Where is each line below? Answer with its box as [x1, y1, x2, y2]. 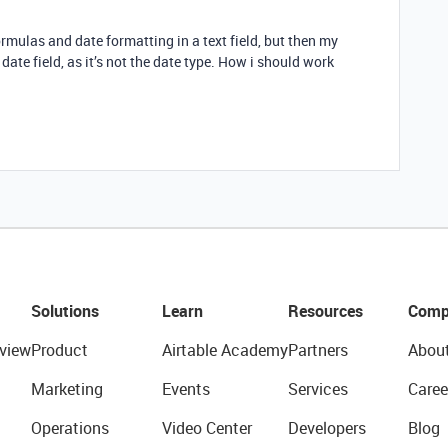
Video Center [161, 416, 252, 439]
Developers [287, 416, 366, 439]
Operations [30, 416, 109, 439]
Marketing [30, 377, 103, 400]
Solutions [30, 299, 99, 322]
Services [287, 377, 348, 400]
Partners [287, 338, 348, 361]
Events [161, 377, 210, 400]
